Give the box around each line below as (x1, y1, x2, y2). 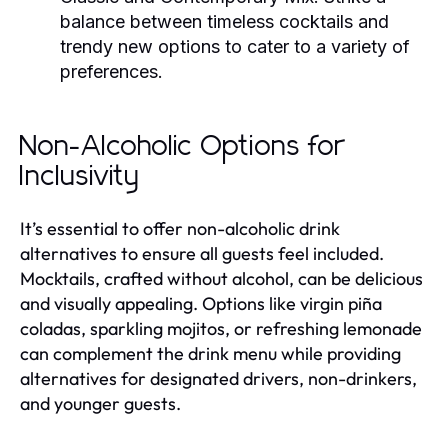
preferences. (60, 60, 163, 82)
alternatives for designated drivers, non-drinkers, (20, 366, 417, 390)
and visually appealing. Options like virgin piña (20, 291, 382, 315)
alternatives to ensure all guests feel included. (20, 241, 384, 265)
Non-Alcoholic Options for (20, 132, 345, 161)
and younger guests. (20, 391, 181, 415)
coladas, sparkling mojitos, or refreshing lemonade (20, 316, 422, 340)
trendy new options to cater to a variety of (60, 35, 410, 57)
